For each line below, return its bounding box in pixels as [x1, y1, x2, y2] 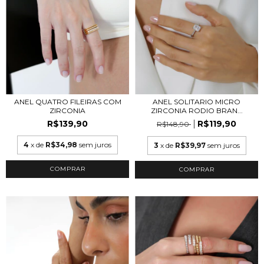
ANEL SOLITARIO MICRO [153, 97, 240, 106]
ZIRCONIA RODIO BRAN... [150, 105, 243, 115]
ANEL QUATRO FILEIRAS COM [14, 97, 121, 106]
